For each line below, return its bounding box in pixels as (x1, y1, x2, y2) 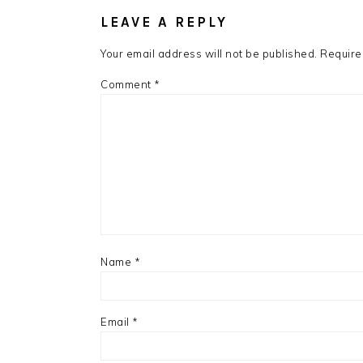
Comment (100, 78, 154, 91)
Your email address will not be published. (100, 47, 318, 60)
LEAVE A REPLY (100, 14, 228, 30)
